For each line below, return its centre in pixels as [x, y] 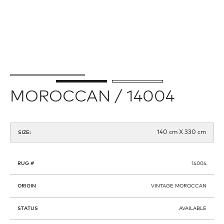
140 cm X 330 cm [181, 133]
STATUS [28, 209]
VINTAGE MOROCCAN [179, 186]
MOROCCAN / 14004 [92, 97]
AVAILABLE [193, 209]
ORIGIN [27, 186]
